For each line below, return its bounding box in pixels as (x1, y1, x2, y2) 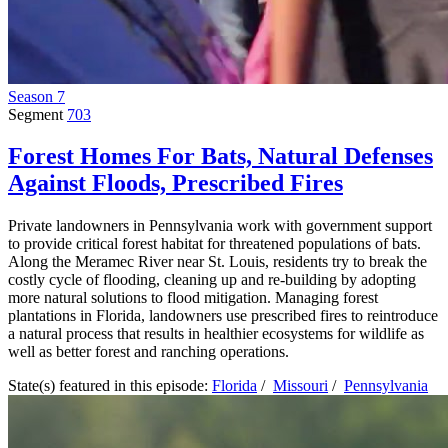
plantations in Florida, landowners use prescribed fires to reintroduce (8, 307, 438, 325)
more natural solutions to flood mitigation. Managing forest (8, 289, 378, 307)
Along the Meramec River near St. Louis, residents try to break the (8, 253, 427, 271)
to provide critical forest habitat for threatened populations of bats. (8, 235, 421, 253)
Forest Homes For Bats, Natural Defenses (8, 143, 433, 170)
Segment (8, 105, 67, 123)
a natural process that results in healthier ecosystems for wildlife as (8, 325, 424, 343)
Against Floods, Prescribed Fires (8, 170, 343, 197)
